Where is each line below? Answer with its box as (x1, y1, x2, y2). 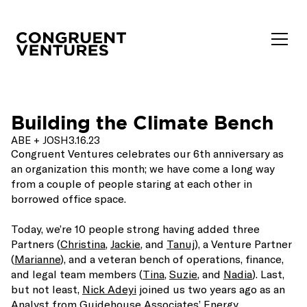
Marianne (14, 252, 60, 265)
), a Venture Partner (195, 237, 292, 250)
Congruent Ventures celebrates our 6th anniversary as (11, 147, 284, 160)
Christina (60, 237, 106, 250)
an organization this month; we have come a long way (11, 162, 275, 175)
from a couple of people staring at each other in (11, 177, 252, 190)
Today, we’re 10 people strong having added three (11, 222, 260, 235)
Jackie (110, 237, 140, 250)
